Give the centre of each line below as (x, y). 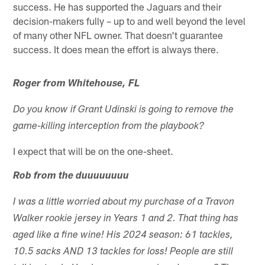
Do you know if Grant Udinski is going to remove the (124, 110)
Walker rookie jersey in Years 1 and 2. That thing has (126, 219)
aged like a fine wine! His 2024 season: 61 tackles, (123, 235)
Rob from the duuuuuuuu (71, 176)
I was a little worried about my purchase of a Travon (124, 202)
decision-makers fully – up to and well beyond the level (130, 20)
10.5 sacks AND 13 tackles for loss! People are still (123, 252)
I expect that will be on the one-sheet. (93, 151)
